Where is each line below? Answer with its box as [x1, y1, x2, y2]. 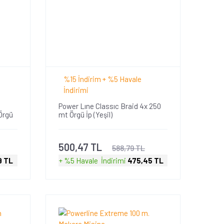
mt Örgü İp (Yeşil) [58, 109, 112, 119]
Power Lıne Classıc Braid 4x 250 [58, 101, 161, 110]
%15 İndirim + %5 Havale [63, 74, 141, 83]
